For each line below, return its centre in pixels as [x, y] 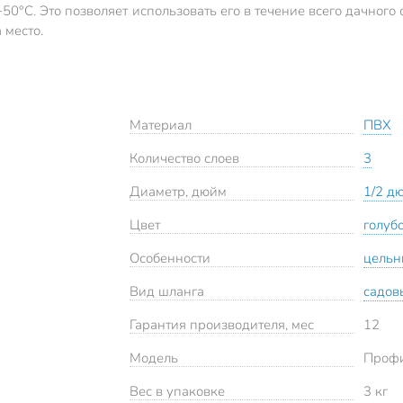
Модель [154, 358]
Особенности [170, 259]
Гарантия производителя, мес [222, 325]
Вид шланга [167, 292]
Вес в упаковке [177, 392]
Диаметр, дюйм [178, 192]
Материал [161, 125]
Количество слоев [184, 159]
